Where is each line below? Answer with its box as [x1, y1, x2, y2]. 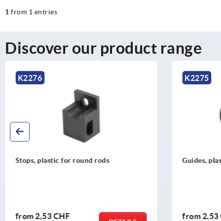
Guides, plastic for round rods [28, 156, 126, 164]
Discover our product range [5, 38, 202, 57]
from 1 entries [11, 7, 57, 16]
